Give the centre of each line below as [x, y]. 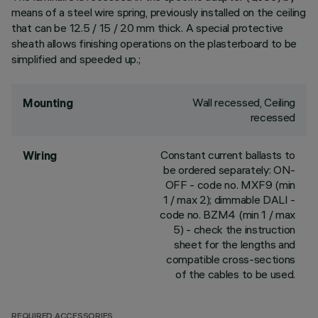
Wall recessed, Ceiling [244, 102]
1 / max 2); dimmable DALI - [229, 199]
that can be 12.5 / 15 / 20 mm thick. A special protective [148, 28]
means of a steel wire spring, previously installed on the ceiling [159, 12]
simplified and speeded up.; [76, 59]
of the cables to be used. [235, 274]
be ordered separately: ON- [229, 170]
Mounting [48, 103]
